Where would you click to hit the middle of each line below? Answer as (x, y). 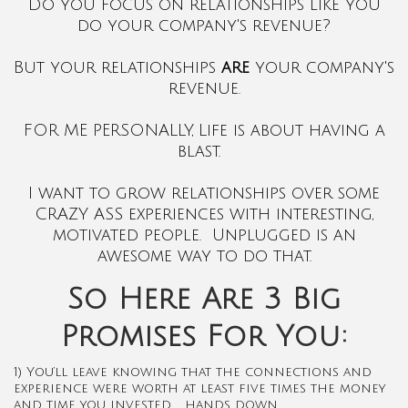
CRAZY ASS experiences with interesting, (204, 214)
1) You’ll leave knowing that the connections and (193, 372)
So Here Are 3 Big (204, 299)
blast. (204, 151)
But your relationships (117, 67)
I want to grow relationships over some (204, 193)
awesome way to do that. (204, 255)
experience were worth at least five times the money (199, 388)
